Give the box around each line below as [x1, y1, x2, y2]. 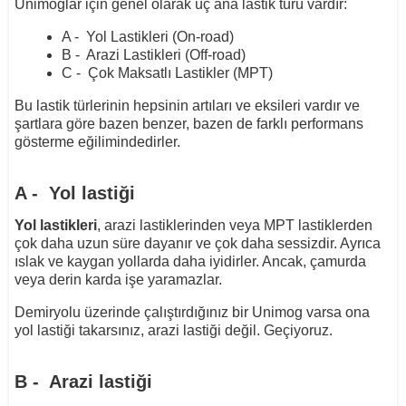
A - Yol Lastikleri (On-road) [61, 28, 234, 44]
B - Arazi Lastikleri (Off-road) [61, 46, 246, 63]
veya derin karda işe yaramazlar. [14, 271, 222, 287]
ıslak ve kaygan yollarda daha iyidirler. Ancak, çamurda [14, 253, 366, 269]
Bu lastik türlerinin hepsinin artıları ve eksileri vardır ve [14, 97, 360, 113]
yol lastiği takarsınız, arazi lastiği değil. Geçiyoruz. [14, 322, 333, 338]
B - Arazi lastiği [14, 371, 152, 391]
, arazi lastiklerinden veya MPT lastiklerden [96, 217, 372, 233]
